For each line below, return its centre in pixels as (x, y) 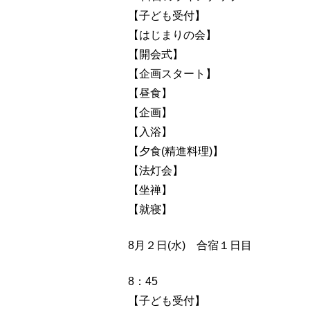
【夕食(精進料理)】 (176, 151)
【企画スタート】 (173, 73)
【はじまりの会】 (173, 35)
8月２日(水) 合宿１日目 (190, 245)
